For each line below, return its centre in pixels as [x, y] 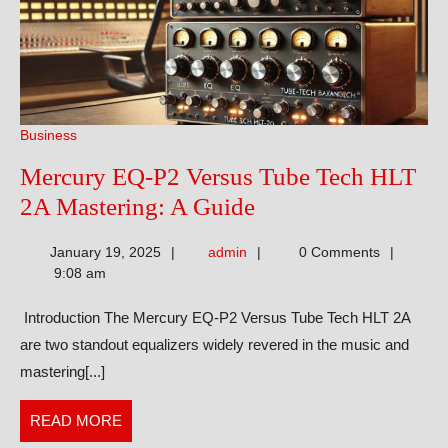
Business [48, 135]
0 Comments [337, 252]
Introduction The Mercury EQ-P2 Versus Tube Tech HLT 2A [215, 318]
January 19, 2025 [105, 252]
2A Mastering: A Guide [137, 207]
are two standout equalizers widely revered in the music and [214, 345]
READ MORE [76, 421]
